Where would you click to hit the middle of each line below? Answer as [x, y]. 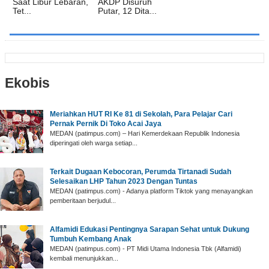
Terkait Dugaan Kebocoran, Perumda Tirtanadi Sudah [141, 172]
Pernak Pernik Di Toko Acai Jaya [106, 124]
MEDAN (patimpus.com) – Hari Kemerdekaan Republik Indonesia [145, 134]
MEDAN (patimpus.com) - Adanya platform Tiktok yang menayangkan [151, 191]
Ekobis [27, 83]
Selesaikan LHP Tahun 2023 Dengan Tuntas [124, 182]
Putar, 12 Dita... [127, 11]
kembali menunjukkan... [84, 258]
